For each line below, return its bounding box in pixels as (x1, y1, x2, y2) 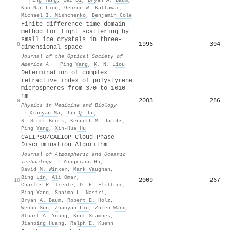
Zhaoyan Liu (55, 204, 89, 211)
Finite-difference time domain (21, 20, 125, 28)
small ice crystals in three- (21, 35, 122, 43)
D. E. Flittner (80, 181, 123, 188)
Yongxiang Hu (63, 158, 100, 165)
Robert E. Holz (67, 197, 110, 203)
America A (21, 61, 49, 67)
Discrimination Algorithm (21, 141, 107, 148)
